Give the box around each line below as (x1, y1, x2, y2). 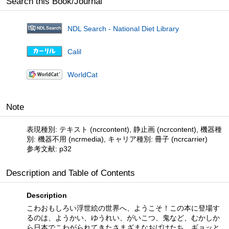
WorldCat (67, 70, 98, 79)
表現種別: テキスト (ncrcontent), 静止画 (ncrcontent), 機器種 (27, 125, 222, 133)
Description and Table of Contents (6, 168, 135, 178)
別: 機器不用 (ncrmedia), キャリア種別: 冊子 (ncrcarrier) (27, 134, 208, 143)
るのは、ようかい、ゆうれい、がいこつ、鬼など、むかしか (27, 213, 220, 222)
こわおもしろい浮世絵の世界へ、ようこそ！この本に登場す (27, 203, 220, 212)
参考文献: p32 (27, 144, 72, 153)
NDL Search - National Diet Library (67, 24, 179, 33)
